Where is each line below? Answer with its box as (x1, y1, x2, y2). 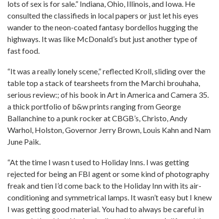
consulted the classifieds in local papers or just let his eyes (7, 11, 198, 20)
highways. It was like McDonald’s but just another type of (7, 34, 197, 44)
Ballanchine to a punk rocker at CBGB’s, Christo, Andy (7, 113, 187, 123)
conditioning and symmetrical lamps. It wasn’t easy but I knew (7, 193, 212, 202)
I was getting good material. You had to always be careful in (7, 204, 204, 214)
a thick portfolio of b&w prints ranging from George (7, 102, 181, 111)
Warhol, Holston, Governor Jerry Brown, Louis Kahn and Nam (7, 125, 211, 134)
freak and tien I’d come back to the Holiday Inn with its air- (7, 181, 201, 190)
